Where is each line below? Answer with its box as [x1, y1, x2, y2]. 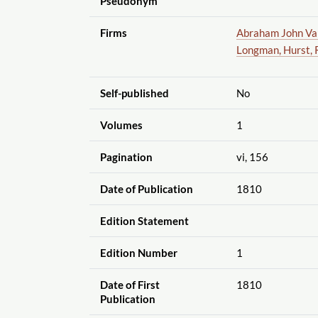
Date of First [99, 278, 160, 291]
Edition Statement [99, 214, 189, 227]
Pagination [99, 150, 153, 163]
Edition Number [99, 246, 177, 259]
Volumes [99, 118, 143, 131]
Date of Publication [99, 182, 193, 195]
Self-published [99, 86, 169, 99]
